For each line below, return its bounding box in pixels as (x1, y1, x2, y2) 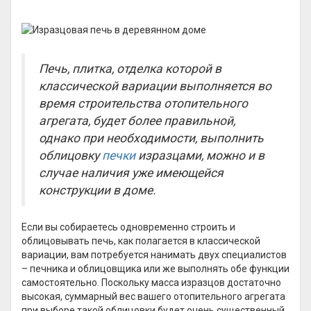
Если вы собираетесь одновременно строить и (22, 221, 235, 233)
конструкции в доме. (39, 183, 156, 197)
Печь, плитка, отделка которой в (39, 62, 221, 76)
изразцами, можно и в (135, 149, 264, 162)
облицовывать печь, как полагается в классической (22, 235, 260, 246)
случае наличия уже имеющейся (39, 166, 224, 180)
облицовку (39, 149, 102, 162)
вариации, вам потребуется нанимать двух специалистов (22, 249, 287, 260)
